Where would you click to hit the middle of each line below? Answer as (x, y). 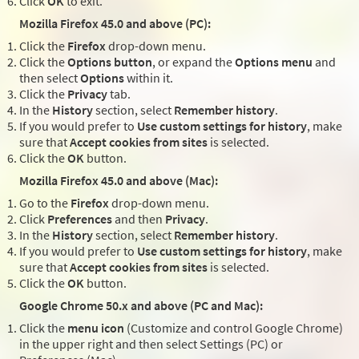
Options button (110, 62)
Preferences (80, 219)
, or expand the (194, 62)
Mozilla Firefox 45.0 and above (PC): (115, 24)
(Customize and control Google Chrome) (234, 328)
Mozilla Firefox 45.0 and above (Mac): (119, 181)
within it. (149, 78)
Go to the (45, 203)
